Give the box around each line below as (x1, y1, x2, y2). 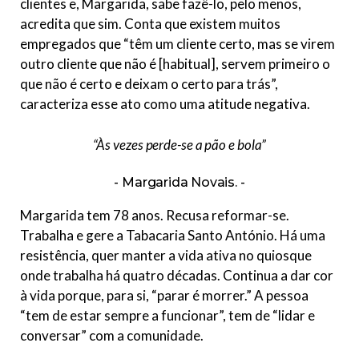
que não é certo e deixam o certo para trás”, (20, 75, 278, 93)
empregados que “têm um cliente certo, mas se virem (20, 35, 335, 53)
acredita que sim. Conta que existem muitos (20, 15, 280, 33)
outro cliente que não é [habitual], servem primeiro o (20, 55, 330, 73)
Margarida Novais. (122, 175, 237, 191)
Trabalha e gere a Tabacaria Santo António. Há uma (20, 227, 325, 244)
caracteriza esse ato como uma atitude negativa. (20, 95, 310, 113)
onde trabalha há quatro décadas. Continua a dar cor (20, 267, 333, 284)
